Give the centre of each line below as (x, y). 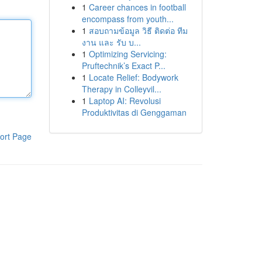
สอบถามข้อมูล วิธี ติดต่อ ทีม (138, 30)
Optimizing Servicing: (127, 54)
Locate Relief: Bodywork (133, 77)
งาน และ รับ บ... (111, 42)
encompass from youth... (127, 19)
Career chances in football (137, 7)
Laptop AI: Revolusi (125, 101)
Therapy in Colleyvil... (121, 89)
